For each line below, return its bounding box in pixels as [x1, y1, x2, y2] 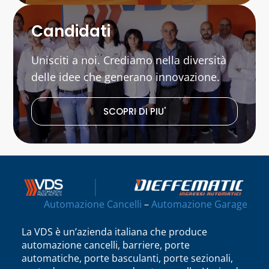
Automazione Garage [151, 198, 248, 211]
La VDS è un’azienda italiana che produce [21, 225, 207, 239]
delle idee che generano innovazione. [31, 70, 220, 85]
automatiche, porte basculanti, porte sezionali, [21, 252, 233, 265]
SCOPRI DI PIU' [103, 105, 166, 118]
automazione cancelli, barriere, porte [21, 238, 190, 252]
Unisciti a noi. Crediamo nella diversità [31, 53, 227, 68]
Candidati [31, 20, 111, 43]
